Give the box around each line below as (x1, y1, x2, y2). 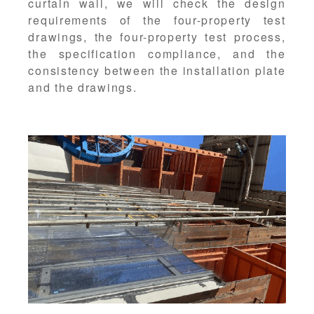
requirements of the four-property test (28, 12, 286, 29)
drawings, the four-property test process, (28, 29, 286, 46)
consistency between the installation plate (28, 62, 286, 79)
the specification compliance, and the (28, 46, 286, 62)
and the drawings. (28, 79, 137, 96)
